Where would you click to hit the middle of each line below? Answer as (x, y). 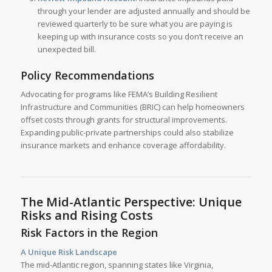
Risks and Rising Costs (87, 216)
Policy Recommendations (87, 76)
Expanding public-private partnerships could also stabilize (127, 133)
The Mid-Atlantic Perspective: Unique (131, 202)
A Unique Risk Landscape (69, 252)
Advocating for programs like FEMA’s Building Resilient (119, 94)
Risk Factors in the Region (89, 233)
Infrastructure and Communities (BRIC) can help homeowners (132, 107)
